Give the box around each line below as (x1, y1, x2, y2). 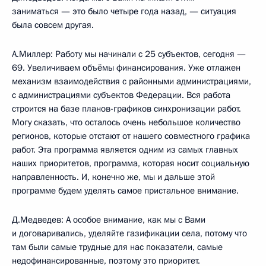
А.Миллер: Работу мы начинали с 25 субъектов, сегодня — (12, 47, 246, 60)
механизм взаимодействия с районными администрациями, (12, 75, 251, 87)
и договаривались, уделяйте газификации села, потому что (12, 227, 247, 239)
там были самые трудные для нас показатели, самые (12, 240, 223, 253)
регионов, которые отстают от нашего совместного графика (12, 129, 250, 142)
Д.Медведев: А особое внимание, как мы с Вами (12, 213, 205, 226)
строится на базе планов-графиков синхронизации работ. (12, 102, 241, 115)
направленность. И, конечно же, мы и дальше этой (12, 170, 215, 183)
